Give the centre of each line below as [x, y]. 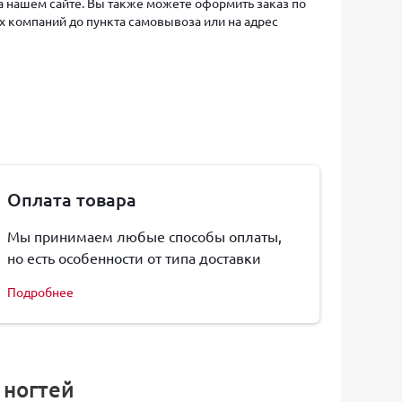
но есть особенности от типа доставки [134, 258]
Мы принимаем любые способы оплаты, [144, 236]
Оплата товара [71, 199]
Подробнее [40, 292]
